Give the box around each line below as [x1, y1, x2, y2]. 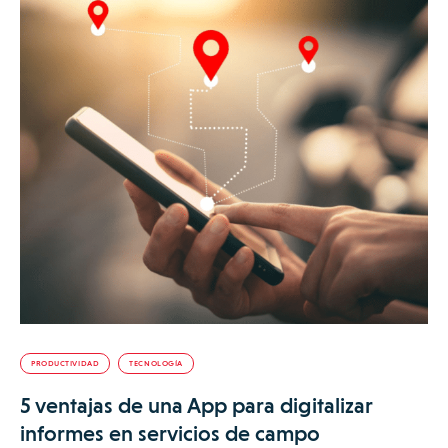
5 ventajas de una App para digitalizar [20, 392, 373, 418]
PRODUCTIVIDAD [31, 358, 100, 368]
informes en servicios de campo [20, 420, 320, 446]
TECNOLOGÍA [129, 358, 183, 368]
